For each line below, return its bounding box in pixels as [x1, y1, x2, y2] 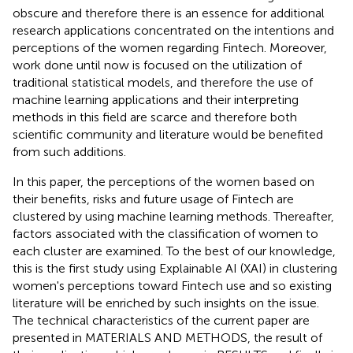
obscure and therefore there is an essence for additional [13, 5, 325, 20]
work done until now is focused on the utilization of [13, 57, 302, 72]
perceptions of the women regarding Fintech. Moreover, [13, 39, 327, 55]
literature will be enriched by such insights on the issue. [13, 295, 319, 310]
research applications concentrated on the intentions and [13, 22, 334, 38]
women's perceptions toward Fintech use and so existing [13, 277, 332, 293]
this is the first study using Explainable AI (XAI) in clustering [13, 260, 337, 276]
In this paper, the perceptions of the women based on [13, 173, 314, 189]
